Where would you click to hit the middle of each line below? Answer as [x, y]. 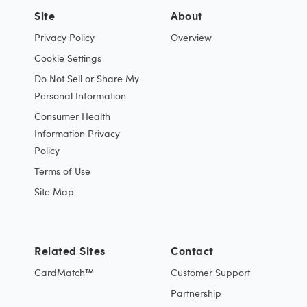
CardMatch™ [64, 272]
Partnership [196, 293]
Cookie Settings [68, 58]
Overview [191, 37]
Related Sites [70, 250]
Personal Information [80, 96]
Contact [192, 250]
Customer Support [210, 272]
